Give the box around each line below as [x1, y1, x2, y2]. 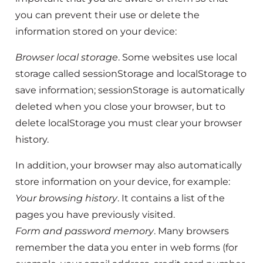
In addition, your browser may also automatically [15, 160, 242, 171]
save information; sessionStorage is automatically [15, 85, 245, 96]
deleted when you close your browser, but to [15, 101, 225, 113]
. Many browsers [154, 225, 229, 237]
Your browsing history [15, 193, 117, 204]
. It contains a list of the [117, 193, 225, 204]
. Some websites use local [118, 52, 237, 63]
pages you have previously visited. [15, 209, 175, 221]
